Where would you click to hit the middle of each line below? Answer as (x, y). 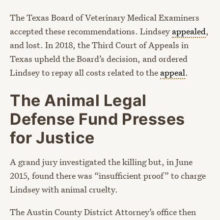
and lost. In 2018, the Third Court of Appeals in (99, 45)
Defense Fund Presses (97, 119)
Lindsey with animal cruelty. (64, 189)
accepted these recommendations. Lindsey (91, 31)
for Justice (52, 137)
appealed (189, 31)
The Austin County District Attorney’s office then (103, 212)
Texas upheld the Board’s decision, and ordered (99, 58)
